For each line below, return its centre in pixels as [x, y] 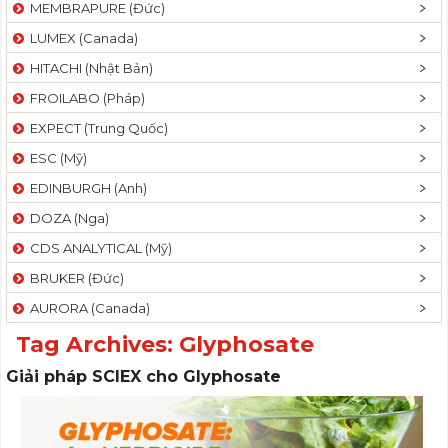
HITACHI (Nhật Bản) [88, 68]
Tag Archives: [97, 344]
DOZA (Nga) [66, 218]
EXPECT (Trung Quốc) [96, 128]
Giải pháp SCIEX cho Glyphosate [143, 376]
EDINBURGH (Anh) [85, 188]
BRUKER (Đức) [74, 278]
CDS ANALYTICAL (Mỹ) [98, 248]
